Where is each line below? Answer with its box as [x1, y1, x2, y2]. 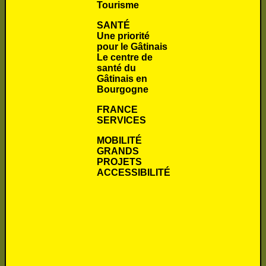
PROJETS [96, 157, 142, 167]
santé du [96, 63, 136, 74]
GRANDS [96, 146, 139, 157]
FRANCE [96, 104, 138, 115]
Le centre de [96, 52, 153, 63]
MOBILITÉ [96, 135, 142, 146]
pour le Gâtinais [96, 42, 167, 52]
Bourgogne [96, 84, 148, 95]
